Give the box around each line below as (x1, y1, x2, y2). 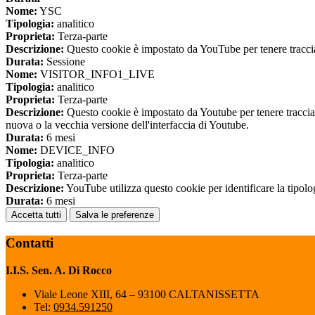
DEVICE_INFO (37, 144, 115, 157)
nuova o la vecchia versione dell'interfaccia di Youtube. (6, 119, 249, 131)
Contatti (6, 235, 53, 250)
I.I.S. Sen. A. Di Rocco (6, 264, 112, 276)
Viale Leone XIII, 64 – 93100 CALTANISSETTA (34, 288, 259, 300)
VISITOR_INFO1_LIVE (37, 68, 155, 81)
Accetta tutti (11, 210, 61, 221)
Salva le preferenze (75, 210, 154, 221)
